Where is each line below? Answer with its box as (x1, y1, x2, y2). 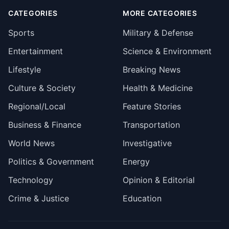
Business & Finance (8, 120, 81, 130)
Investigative (123, 138, 172, 148)
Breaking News (123, 64, 180, 75)
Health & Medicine (123, 83, 193, 93)
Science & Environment (123, 46, 212, 56)
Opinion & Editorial (123, 175, 195, 185)
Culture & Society (8, 83, 76, 93)
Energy (123, 156, 150, 167)
